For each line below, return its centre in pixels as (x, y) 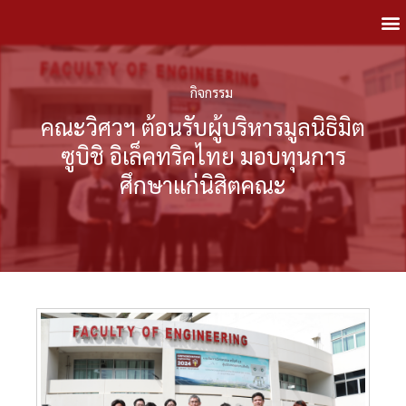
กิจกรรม (212, 92)
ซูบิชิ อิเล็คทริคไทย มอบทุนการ (203, 155)
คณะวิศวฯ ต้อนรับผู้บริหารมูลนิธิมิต (203, 126)
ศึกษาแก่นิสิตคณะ (203, 184)
